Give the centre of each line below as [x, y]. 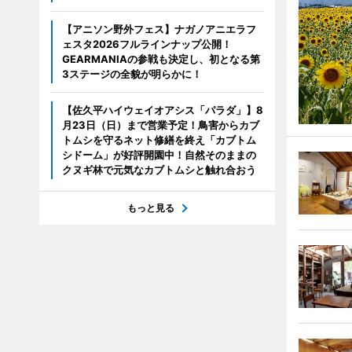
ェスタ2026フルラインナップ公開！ [147, 44]
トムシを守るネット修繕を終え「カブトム [159, 140]
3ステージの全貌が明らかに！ [132, 74]
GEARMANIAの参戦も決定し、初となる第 [161, 59]
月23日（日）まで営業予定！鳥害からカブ [160, 125]
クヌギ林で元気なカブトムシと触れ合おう [159, 170]
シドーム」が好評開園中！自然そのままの [159, 155]
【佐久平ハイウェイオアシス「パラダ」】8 [162, 110]
